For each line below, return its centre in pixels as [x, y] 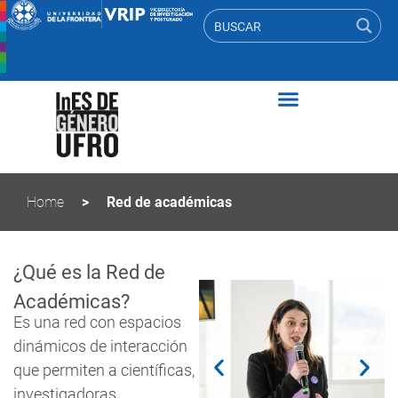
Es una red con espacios [97, 322]
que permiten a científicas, [104, 370]
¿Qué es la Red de [89, 273]
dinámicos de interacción [100, 346]
